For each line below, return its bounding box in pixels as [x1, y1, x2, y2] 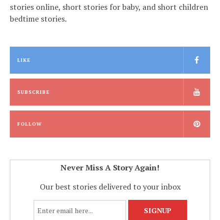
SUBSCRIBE [17, 89, 50, 96]
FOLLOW [17, 121, 42, 128]
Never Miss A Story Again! [60, 162, 160, 173]
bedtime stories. [10, 13, 67, 25]
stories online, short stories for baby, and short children [10, 1, 208, 13]
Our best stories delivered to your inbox [39, 181, 181, 192]
